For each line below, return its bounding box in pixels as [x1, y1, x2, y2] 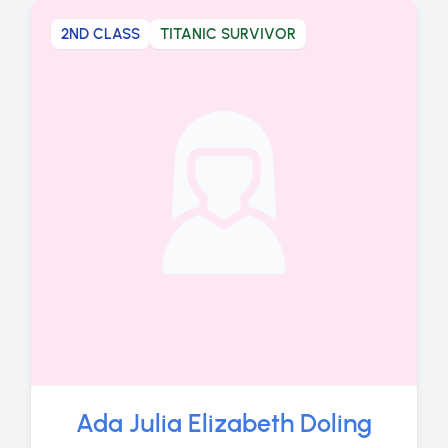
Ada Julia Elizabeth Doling [75, 407, 372, 438]
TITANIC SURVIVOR [159, 25, 296, 43]
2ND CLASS [60, 25, 140, 43]
